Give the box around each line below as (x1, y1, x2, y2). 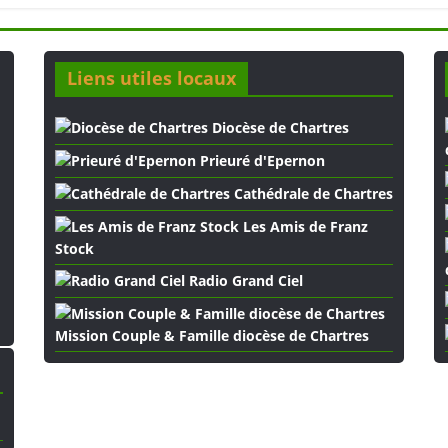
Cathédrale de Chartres (230, 184, 393, 203)
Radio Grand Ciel (185, 271, 303, 290)
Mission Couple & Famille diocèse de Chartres (55, 326, 369, 345)
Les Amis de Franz (239, 217, 368, 236)
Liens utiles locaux (67, 66, 236, 90)
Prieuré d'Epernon (196, 151, 325, 170)
